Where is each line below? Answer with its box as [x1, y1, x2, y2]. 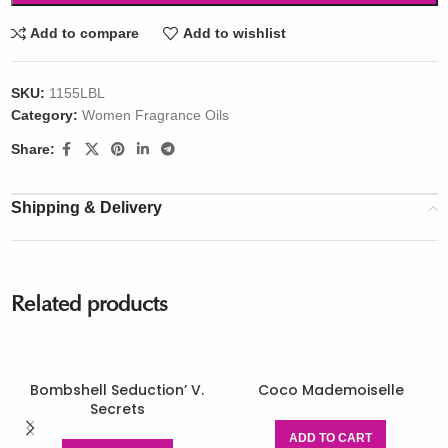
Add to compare [30, 25, 140, 42]
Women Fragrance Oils [81, 106, 229, 123]
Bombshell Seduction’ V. [30, 379, 205, 400]
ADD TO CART [289, 430, 373, 445]
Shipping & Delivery [10, 198, 162, 216]
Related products [10, 294, 168, 317]
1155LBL [48, 84, 105, 101]
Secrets [89, 398, 145, 419]
